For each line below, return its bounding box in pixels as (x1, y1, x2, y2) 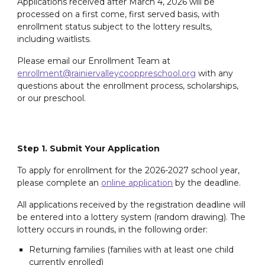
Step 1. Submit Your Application (17, 143, 160, 154)
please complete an (17, 177, 102, 188)
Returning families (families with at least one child (29, 244, 234, 256)
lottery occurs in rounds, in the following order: (17, 224, 208, 235)
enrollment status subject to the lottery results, (17, 21, 212, 32)
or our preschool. (17, 93, 86, 104)
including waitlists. (17, 34, 92, 44)
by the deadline (173, 177, 240, 188)
